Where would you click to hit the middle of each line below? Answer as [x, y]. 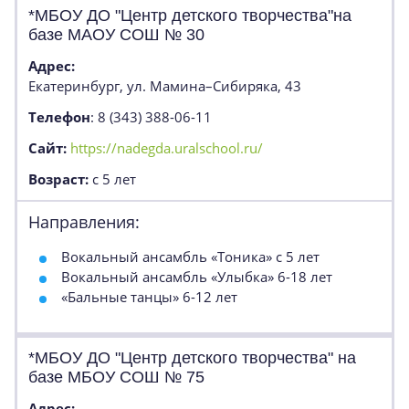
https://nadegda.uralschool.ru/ [167, 148]
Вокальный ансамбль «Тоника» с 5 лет [190, 257]
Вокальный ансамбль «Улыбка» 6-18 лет [197, 277]
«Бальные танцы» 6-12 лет [149, 297]
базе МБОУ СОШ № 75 [116, 377]
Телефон [59, 117]
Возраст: [58, 179]
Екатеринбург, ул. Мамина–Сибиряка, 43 [165, 86]
